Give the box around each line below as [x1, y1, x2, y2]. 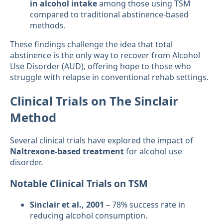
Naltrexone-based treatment [10, 146, 124, 157]
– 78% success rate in [104, 199, 185, 210]
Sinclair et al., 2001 [30, 199, 104, 210]
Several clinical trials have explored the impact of [10, 135, 193, 146]
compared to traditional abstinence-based [30, 8, 189, 20]
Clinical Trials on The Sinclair [10, 92, 178, 109]
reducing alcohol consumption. [30, 210, 147, 221]
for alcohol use [124, 146, 182, 157]
